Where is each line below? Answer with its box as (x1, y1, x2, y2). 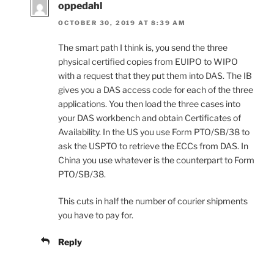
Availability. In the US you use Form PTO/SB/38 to (58, 127, 250, 138)
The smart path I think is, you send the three (58, 42, 228, 53)
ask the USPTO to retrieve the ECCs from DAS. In (58, 141, 248, 152)
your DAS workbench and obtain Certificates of (58, 113, 241, 124)
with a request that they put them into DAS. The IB (58, 70, 252, 81)
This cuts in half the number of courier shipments (58, 196, 248, 207)
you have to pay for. (58, 210, 133, 221)
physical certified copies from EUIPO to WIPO (58, 56, 238, 67)
